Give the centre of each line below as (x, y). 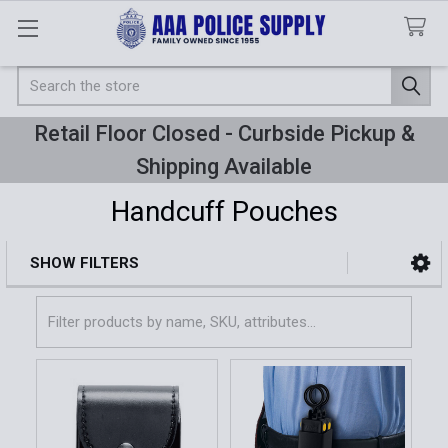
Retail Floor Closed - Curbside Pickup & (224, 133)
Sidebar (65, 290)
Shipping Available (224, 166)
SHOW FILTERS (84, 262)
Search (39, 76)
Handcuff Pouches (224, 211)
